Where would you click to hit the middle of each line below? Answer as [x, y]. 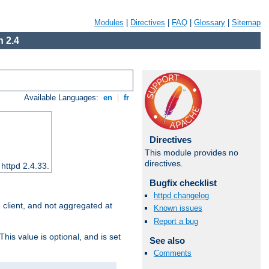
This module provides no [192, 153]
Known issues [178, 208]
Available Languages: [63, 98]
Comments [173, 253]
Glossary [210, 23]
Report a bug [176, 221]
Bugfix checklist [183, 183]
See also [167, 240]
